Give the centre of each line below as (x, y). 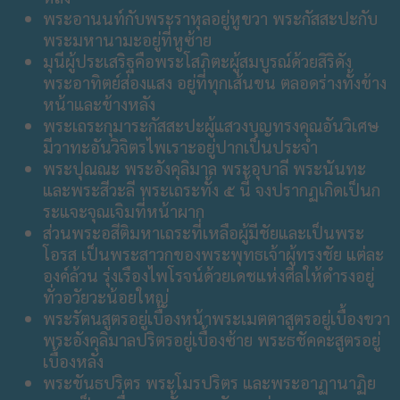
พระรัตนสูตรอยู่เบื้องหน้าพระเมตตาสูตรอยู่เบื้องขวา (217, 318)
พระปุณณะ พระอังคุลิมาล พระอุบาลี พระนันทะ (204, 168)
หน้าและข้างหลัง (99, 104)
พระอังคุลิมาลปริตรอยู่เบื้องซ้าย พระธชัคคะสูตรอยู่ (212, 340)
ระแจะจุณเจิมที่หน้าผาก (124, 211)
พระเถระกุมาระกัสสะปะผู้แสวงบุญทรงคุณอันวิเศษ (211, 125)
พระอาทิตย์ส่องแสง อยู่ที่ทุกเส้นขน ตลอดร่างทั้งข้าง (215, 83)
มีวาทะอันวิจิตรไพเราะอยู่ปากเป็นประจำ (180, 147)
